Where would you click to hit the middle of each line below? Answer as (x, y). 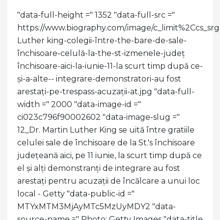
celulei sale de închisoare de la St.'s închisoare (106, 142)
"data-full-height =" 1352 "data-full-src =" (96, 15)
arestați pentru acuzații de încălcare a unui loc (109, 181)
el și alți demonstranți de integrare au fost (99, 168)
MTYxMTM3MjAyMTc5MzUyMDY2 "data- (96, 206)
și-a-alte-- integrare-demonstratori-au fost (99, 79)
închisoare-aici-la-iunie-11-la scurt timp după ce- (110, 66)
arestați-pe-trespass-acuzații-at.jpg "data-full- (106, 91)
